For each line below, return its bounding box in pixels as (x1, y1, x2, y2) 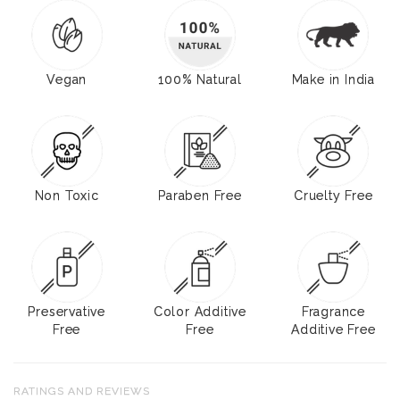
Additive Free (291, 321, 376, 337)
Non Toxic (34, 187, 99, 203)
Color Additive (153, 304, 247, 319)
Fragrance (301, 304, 365, 319)
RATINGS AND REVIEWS (13, 384, 150, 397)
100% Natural (158, 71, 242, 87)
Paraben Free (158, 187, 242, 203)
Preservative (28, 304, 105, 319)
